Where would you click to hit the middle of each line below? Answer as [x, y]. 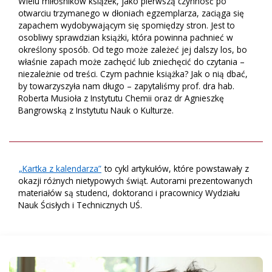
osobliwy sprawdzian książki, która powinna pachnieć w [126, 38]
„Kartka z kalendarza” [60, 169]
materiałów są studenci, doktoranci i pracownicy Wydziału [129, 193]
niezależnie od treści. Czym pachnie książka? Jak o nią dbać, [133, 74]
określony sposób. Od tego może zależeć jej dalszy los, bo [133, 50]
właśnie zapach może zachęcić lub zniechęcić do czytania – [131, 62]
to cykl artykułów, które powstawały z [175, 169]
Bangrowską [42, 110]
